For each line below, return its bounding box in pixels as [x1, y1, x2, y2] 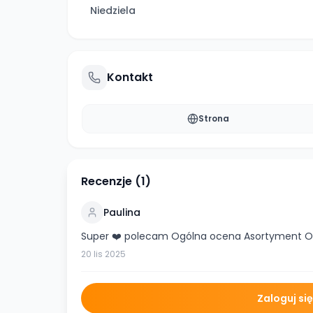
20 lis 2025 [81, 248, 126, 260]
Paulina [103, 205, 140, 219]
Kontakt [107, 69, 153, 85]
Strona [198, 112, 229, 124]
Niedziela [90, 3, 136, 17]
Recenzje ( [81, 173, 141, 189]
